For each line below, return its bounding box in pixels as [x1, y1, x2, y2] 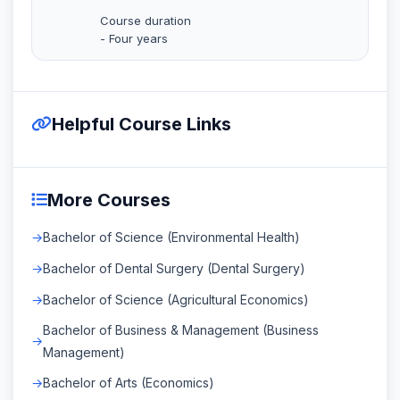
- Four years [100, 30, 168, 46]
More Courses [47, 188, 171, 211]
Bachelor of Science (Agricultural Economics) [43, 291, 309, 307]
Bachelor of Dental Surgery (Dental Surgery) [43, 260, 305, 276]
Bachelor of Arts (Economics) [43, 374, 214, 390]
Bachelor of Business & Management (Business [43, 321, 319, 337]
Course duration [100, 12, 191, 28]
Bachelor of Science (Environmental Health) [43, 229, 300, 245]
